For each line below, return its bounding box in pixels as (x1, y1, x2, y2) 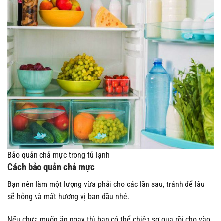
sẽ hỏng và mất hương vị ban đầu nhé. (7, 191, 129, 201)
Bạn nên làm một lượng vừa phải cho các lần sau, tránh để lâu (7, 179, 205, 189)
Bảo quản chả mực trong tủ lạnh (7, 150, 110, 160)
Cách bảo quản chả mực (7, 161, 95, 173)
